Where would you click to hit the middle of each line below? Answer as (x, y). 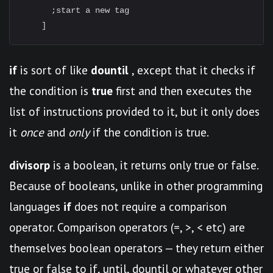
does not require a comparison (149, 206)
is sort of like (54, 70)
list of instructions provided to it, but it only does (134, 111)
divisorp (30, 165)
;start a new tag (76, 10)
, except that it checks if (192, 70)
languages (36, 206)
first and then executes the (182, 90)
